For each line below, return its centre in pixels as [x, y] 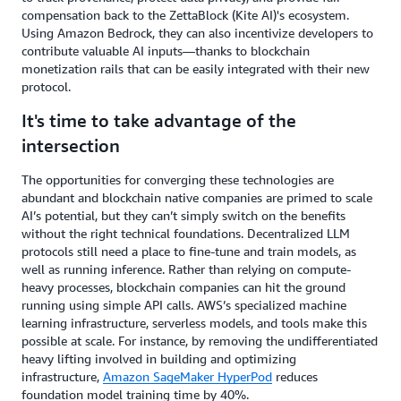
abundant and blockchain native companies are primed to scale [197, 197]
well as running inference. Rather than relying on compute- [186, 269]
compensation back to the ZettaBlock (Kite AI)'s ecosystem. [185, 15]
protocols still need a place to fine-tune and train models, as [189, 251]
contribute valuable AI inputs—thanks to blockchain [166, 51]
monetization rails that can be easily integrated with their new [196, 68]
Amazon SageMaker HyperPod [188, 376]
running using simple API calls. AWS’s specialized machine [184, 305]
